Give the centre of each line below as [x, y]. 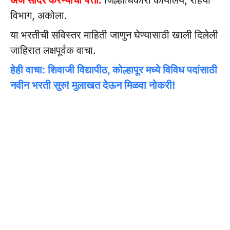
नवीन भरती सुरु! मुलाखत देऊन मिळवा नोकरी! [93, 85]
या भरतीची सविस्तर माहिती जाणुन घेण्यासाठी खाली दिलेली [114, 35]
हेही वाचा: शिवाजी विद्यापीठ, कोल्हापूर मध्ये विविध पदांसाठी [114, 70]
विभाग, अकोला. [39, 16]
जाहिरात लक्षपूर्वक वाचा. [53, 51]
